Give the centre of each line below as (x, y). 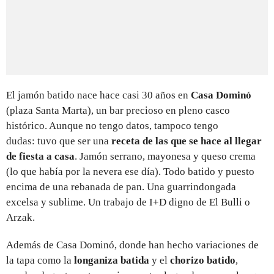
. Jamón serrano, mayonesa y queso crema (165, 156)
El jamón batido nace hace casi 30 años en (98, 95)
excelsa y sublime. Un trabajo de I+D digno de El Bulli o (128, 202)
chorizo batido (203, 260)
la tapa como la (40, 260)
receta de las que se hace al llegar (187, 141)
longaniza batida (112, 260)
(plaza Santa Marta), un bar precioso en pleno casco (118, 110)
